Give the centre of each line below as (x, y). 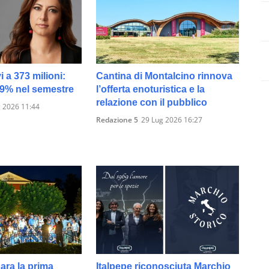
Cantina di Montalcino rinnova (165, 76)
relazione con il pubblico (152, 103)
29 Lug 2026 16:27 (172, 120)
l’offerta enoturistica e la (151, 89)
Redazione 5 (117, 120)
